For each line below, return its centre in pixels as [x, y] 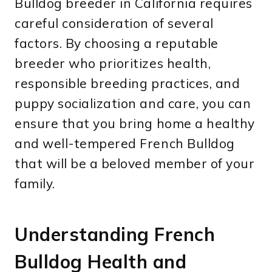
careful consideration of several [114, 23]
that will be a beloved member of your [135, 164]
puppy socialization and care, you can [133, 104]
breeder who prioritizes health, [113, 63]
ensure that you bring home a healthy [135, 124]
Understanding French [115, 235]
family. [35, 184]
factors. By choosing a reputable [117, 43]
